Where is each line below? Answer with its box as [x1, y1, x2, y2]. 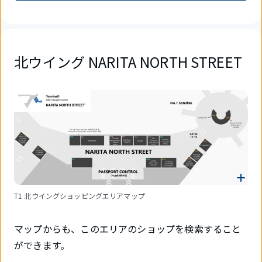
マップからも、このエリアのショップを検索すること [14, 222, 242, 236]
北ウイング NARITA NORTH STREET [14, 51, 243, 72]
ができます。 [14, 238, 70, 253]
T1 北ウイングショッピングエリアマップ [14, 191, 145, 201]
